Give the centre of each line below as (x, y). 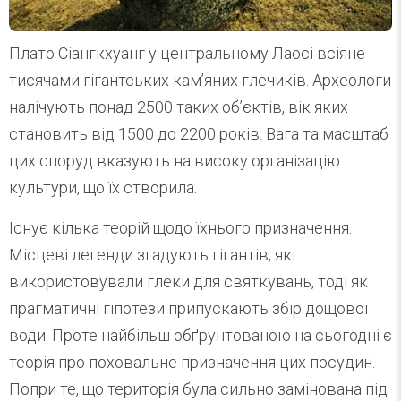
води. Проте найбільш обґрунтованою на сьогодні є (200, 335)
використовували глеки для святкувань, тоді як (188, 281)
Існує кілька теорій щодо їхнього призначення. (180, 227)
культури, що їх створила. (103, 187)
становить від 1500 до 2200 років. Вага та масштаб (199, 133)
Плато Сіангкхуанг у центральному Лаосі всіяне (187, 53)
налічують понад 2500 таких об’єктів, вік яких (179, 107)
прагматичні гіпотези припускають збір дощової (188, 308)
